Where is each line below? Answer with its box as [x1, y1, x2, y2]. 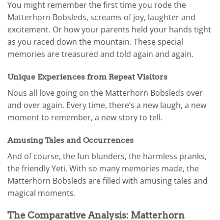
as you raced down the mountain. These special [7, 36, 183, 48]
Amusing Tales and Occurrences [7, 135, 134, 145]
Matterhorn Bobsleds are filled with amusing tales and [7, 175, 208, 186]
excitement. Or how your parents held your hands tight [7, 24, 211, 35]
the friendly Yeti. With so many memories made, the [7, 163, 199, 174]
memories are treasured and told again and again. [7, 49, 193, 60]
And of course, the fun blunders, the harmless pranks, [7, 150, 207, 162]
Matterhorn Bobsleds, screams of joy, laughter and [7, 12, 195, 23]
